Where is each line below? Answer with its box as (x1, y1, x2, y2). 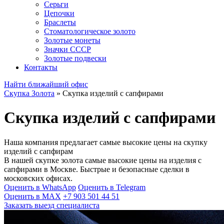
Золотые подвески (44, 54, 106, 62)
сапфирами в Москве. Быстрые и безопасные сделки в (4, 164, 189, 173)
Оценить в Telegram (78, 182, 145, 191)
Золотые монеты (44, 36, 100, 44)
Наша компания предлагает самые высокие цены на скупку (4, 137, 207, 146)
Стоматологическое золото (44, 27, 135, 35)
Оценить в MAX (4, 191, 61, 200)
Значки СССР (44, 45, 91, 53)
